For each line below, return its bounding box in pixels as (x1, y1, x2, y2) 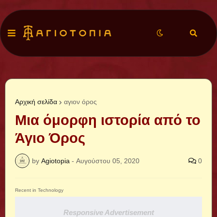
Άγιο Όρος (15, 130, 85, 146)
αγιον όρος (64, 98, 97, 106)
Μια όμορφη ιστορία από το (15, 112, 201, 128)
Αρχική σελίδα (15, 98, 57, 106)
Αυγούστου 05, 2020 (76, 156, 139, 165)
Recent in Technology (15, 187, 63, 193)
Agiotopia (41, 156, 70, 165)
